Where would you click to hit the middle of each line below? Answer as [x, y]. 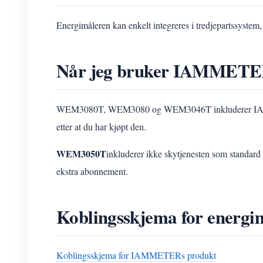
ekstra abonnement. [92, 171]
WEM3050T [81, 154]
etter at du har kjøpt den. [101, 127]
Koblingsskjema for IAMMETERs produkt [136, 255]
